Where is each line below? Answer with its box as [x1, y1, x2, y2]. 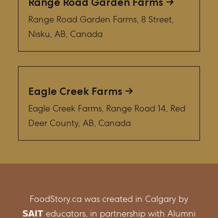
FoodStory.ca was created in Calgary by [30, 193, 188, 204]
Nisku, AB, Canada [28, 28, 103, 39]
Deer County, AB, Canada [28, 117, 131, 129]
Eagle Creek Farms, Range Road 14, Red [28, 103, 186, 114]
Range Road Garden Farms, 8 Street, [28, 13, 174, 25]
